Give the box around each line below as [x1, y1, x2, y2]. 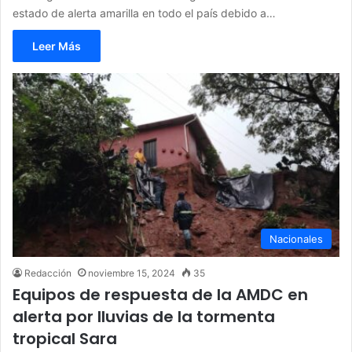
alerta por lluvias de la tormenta [13, 306, 275, 328]
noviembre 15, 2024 [88, 267, 175, 280]
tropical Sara [13, 328, 117, 350]
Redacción [24, 267, 71, 280]
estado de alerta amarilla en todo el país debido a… [13, 5, 276, 20]
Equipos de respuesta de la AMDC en [13, 284, 308, 306]
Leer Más [32, 38, 81, 53]
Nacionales [269, 233, 323, 246]
